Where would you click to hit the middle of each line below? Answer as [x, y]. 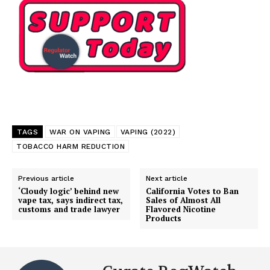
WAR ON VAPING [80, 132]
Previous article [46, 179]
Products [164, 218]
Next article [167, 179]
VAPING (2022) [148, 132]
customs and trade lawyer [69, 209]
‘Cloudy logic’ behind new [68, 191]
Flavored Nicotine [181, 209]
